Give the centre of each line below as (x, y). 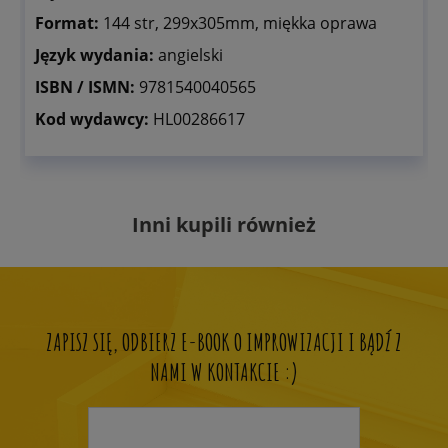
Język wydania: (96, 55)
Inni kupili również (224, 225)
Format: (69, 23)
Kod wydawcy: (94, 119)
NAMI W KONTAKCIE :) (224, 372)
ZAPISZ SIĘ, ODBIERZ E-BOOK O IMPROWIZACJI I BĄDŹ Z (224, 342)
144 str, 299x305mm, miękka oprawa (240, 23)
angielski (190, 55)
